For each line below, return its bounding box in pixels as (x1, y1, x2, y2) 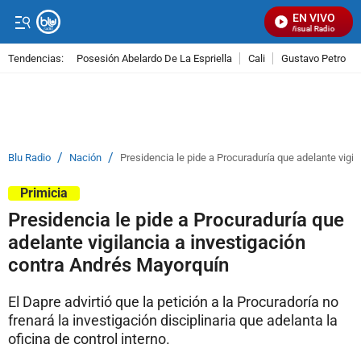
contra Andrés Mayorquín (8, 254, 229, 276)
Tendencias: (8, 52, 64, 64)
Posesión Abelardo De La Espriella (77, 52, 232, 64)
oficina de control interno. (8, 330, 170, 347)
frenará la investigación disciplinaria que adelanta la (8, 312, 338, 329)
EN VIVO (293, 11, 335, 24)
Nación (69, 151, 102, 164)
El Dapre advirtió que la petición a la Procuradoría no (8, 293, 338, 310)
